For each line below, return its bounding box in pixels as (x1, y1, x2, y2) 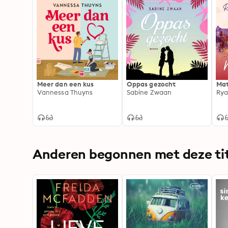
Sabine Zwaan (127, 88, 172, 96)
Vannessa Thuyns (37, 88, 93, 96)
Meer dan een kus (37, 80, 94, 88)
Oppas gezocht (127, 80, 176, 88)
